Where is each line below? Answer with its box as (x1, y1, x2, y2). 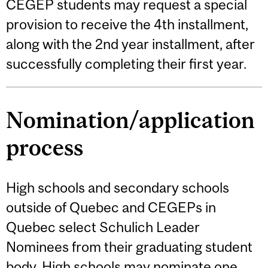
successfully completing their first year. (6, 55, 246, 72)
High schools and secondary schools (6, 179, 229, 196)
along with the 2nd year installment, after (6, 35, 255, 52)
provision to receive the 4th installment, (6, 16, 248, 32)
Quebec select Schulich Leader (6, 219, 200, 236)
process (6, 135, 83, 161)
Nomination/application (6, 107, 255, 133)
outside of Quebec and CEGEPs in (6, 199, 216, 216)
